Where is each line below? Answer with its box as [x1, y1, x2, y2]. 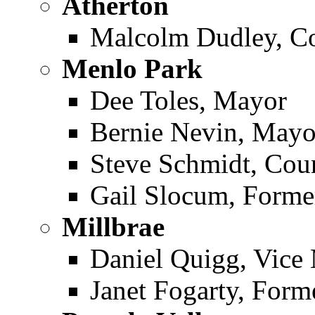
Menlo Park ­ [62, 53, 210, 84]
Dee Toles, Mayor [90, 85, 287, 115]
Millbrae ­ [62, 212, 172, 242]
